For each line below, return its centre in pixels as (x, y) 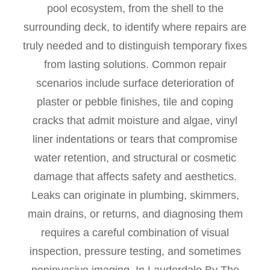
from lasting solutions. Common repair (135, 64)
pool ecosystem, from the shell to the (135, 8)
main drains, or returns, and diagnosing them (135, 214)
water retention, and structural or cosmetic (135, 158)
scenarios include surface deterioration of (135, 83)
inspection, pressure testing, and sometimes (135, 251)
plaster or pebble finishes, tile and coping (135, 102)
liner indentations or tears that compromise (135, 139)
